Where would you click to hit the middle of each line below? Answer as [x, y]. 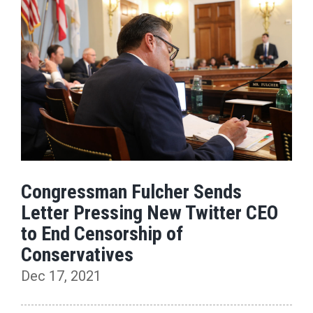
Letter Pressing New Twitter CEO [150, 213]
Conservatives [77, 255]
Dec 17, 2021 [61, 276]
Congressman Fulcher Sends [131, 192]
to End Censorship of [102, 234]
